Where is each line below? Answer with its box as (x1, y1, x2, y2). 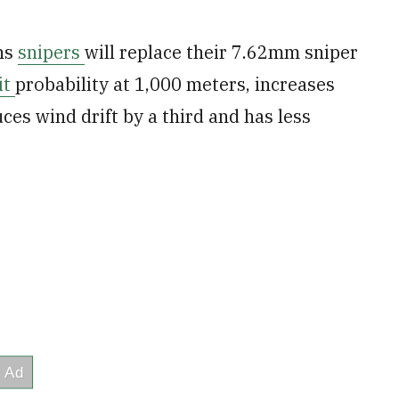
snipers (18, 40, 85, 64)
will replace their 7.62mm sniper (85, 40, 358, 64)
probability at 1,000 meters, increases (15, 72, 335, 96)
